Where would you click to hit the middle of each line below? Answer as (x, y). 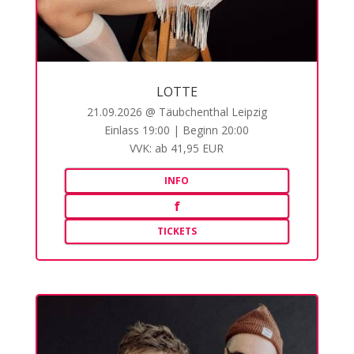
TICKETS (177, 232)
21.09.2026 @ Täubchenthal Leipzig (177, 112)
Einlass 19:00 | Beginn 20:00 (177, 130)
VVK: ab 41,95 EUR (177, 149)
